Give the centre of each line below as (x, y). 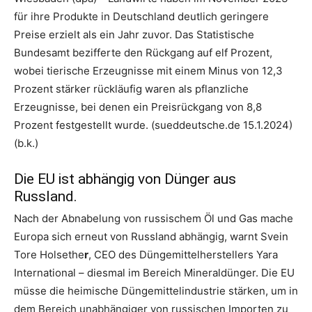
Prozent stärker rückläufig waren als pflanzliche (131, 89)
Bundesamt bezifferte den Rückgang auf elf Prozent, (143, 53)
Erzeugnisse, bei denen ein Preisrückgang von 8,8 (138, 107)
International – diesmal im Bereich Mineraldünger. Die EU (154, 273)
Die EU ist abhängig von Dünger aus (125, 179)
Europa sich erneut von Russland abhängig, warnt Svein (151, 236)
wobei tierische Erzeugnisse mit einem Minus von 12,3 (148, 71)
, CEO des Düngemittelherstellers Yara (183, 255)
